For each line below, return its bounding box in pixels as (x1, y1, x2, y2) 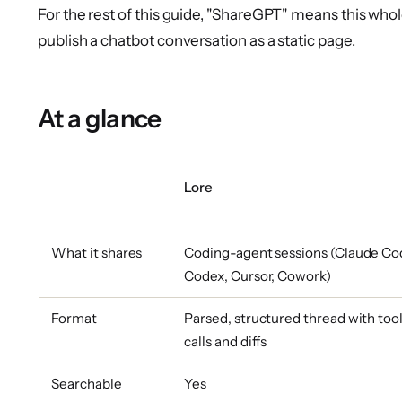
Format (51, 309, 97, 327)
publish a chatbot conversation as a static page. (38, 31, 355, 49)
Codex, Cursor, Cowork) (184, 267, 331, 284)
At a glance (38, 102, 162, 134)
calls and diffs (184, 332, 267, 350)
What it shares (51, 243, 143, 261)
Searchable (51, 374, 122, 392)
